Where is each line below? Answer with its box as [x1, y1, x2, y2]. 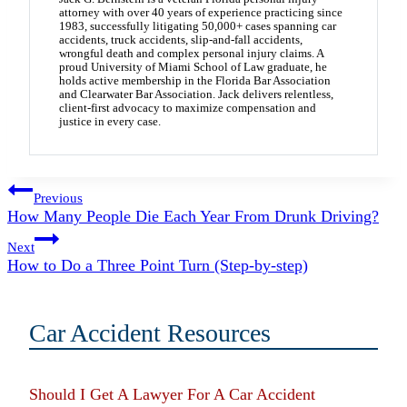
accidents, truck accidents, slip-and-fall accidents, [59, 33, 303, 46]
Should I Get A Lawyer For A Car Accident [29, 384, 315, 403]
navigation [6, 210, 129, 243]
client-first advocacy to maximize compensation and [59, 101, 316, 114]
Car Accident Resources [29, 318, 271, 347]
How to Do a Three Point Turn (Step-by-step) [7, 256, 308, 275]
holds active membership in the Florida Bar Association [59, 74, 331, 87]
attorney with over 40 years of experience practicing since [59, 5, 342, 19]
